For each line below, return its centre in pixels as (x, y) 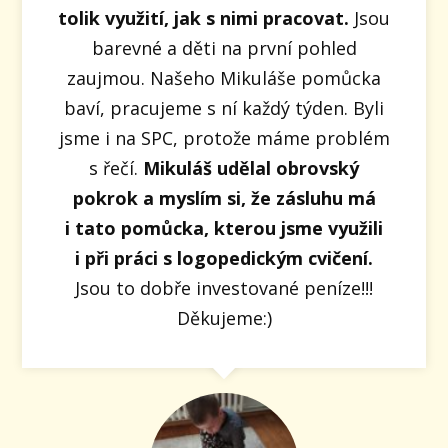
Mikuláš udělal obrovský (251, 167)
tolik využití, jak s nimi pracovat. (203, 17)
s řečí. (116, 167)
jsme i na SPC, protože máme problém (224, 137)
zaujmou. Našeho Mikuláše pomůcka (224, 77)
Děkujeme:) (224, 317)
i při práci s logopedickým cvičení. (224, 257)
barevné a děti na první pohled (224, 47)
